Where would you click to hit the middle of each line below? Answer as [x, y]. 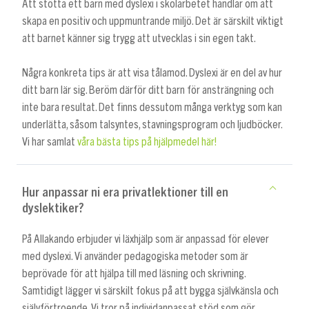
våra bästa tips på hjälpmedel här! [147, 142]
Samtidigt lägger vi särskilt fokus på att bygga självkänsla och [150, 291]
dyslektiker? [53, 209]
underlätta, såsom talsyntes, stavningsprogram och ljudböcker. [152, 125]
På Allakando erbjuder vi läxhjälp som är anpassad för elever [146, 239]
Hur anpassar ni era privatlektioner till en [125, 193]
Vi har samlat [50, 142]
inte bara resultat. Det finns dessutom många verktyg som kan [152, 108]
